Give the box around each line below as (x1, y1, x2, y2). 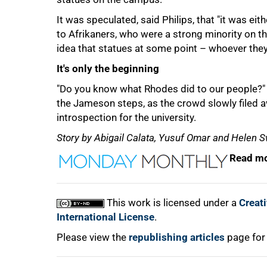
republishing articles (129, 231, 225, 243)
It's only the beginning (57, 63, 159, 74)
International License (57, 211, 154, 223)
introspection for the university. (57, 111, 196, 123)
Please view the (57, 231, 129, 243)
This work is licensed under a (104, 197, 239, 209)
